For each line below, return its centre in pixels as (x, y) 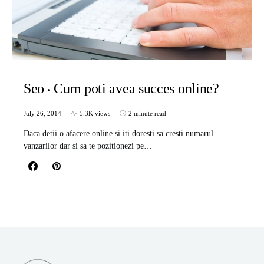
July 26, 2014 (42, 113)
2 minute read (147, 113)
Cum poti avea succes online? (136, 89)
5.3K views (95, 113)
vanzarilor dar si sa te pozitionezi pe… (88, 146)
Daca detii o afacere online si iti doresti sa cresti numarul (118, 134)
